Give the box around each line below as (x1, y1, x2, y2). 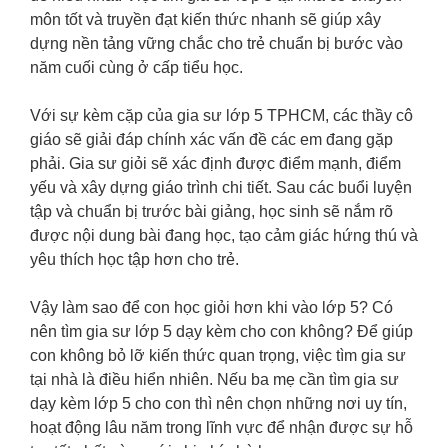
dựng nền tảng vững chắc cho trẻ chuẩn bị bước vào (30, 35, 403, 53)
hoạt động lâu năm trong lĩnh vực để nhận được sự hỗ (30, 419, 413, 437)
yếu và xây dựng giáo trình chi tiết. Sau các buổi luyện (30, 179, 412, 197)
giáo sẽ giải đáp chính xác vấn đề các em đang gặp (30, 131, 393, 149)
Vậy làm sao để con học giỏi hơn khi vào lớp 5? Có (30, 299, 393, 317)
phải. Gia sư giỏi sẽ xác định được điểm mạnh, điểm (30, 155, 401, 173)
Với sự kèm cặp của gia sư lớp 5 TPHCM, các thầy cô (30, 107, 413, 125)
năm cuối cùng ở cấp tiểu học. (30, 59, 243, 77)
